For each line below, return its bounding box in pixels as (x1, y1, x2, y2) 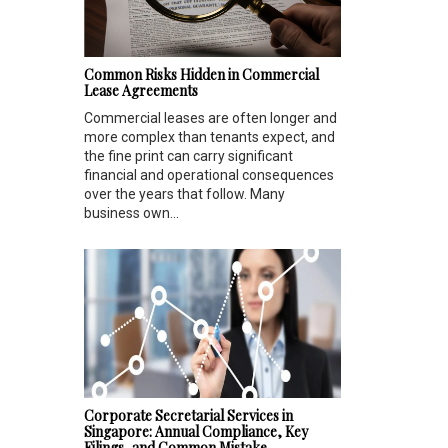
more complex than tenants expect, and (84, 128, 335, 145)
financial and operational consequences (84, 166, 334, 183)
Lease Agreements (84, 80, 198, 100)
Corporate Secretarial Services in (84, 406, 293, 426)
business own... (84, 204, 179, 221)
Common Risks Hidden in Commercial (84, 64, 319, 84)
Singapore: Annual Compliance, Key (84, 422, 308, 442)
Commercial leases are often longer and (84, 109, 337, 126)
